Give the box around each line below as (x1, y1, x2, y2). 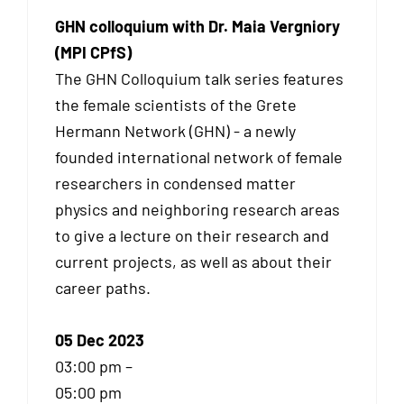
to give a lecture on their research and (55, 225, 329, 245)
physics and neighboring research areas (55, 198, 340, 219)
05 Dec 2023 (55, 329, 144, 350)
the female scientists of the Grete (55, 94, 297, 115)
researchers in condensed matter (55, 172, 296, 193)
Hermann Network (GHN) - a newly (55, 120, 296, 141)
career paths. (55, 277, 151, 298)
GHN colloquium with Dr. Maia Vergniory (55, 15, 340, 36)
